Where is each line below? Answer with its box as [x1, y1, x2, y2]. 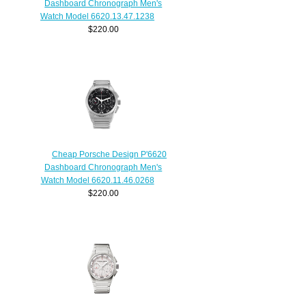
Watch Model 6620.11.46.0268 [40, 176, 154, 185]
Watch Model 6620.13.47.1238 [40, 12, 155, 21]
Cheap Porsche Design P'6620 [51, 150, 167, 159]
